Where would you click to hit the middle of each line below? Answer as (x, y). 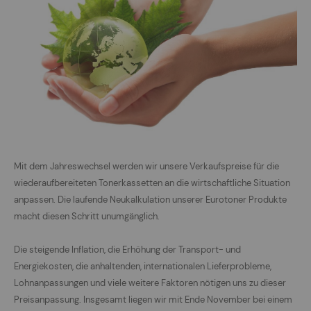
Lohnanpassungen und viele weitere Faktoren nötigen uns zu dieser (150, 283)
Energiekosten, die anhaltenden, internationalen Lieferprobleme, (143, 267)
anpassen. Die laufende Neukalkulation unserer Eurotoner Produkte (150, 200)
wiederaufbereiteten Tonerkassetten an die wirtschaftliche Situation (152, 183)
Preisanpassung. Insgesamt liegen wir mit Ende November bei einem (153, 300)
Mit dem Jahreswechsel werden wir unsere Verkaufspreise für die (146, 167)
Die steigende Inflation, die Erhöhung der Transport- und (127, 250)
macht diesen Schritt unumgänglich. (87, 217)
